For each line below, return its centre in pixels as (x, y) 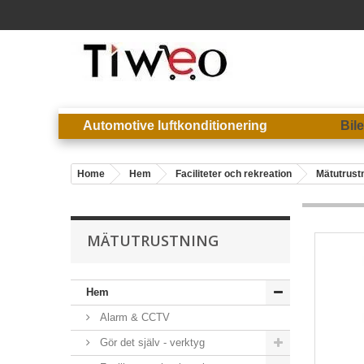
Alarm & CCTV (133, 317)
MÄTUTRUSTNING (153, 240)
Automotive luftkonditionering (175, 126)
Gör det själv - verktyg (151, 342)
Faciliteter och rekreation (234, 174)
